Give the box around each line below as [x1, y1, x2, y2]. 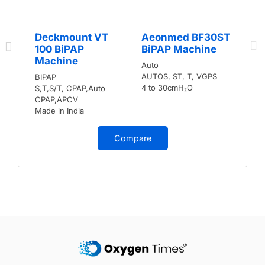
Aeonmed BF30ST [141, 31, 230, 43]
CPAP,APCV [35, 94, 78, 104]
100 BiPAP [35, 43, 84, 55]
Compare [114, 132, 151, 143]
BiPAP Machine [141, 43, 216, 55]
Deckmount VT [35, 31, 108, 43]
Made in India [35, 105, 84, 115]
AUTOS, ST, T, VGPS [141, 71, 217, 81]
